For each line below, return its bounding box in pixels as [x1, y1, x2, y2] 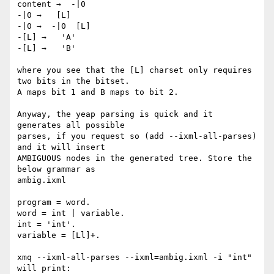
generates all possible [17, 120, 125, 130]
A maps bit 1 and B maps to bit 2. [17, 87, 179, 97]
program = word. [17, 198, 91, 207]
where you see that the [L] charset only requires [17, 65, 252, 75]
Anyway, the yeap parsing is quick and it [17, 109, 213, 119]
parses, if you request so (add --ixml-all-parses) [17, 131, 257, 141]
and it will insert [17, 143, 105, 152]
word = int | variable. [17, 209, 125, 218]
